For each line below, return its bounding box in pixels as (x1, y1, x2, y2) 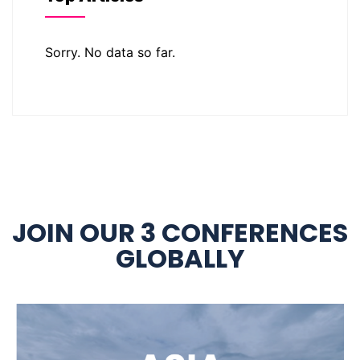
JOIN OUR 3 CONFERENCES (12, 214, 348, 251)
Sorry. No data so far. (45, 43, 175, 60)
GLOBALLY (115, 239, 245, 276)
